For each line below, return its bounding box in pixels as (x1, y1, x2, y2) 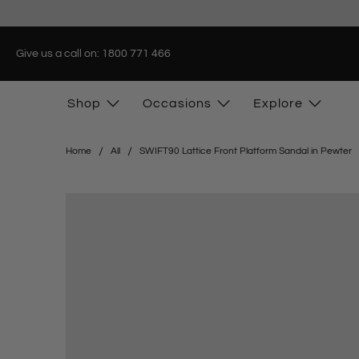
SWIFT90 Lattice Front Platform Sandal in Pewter (139, 146, 352, 157)
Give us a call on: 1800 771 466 (16, 47, 171, 59)
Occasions (143, 97, 212, 111)
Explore (253, 97, 303, 111)
